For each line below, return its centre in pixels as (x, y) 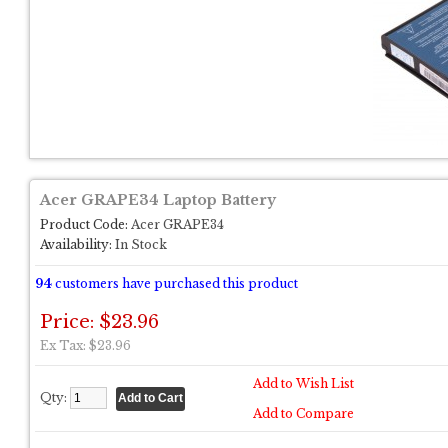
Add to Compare (303, 413)
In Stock (139, 244)
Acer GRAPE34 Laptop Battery (158, 200)
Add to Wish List (303, 383)
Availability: (76, 244)
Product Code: (84, 224)
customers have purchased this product (175, 283)
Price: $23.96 (99, 322)
